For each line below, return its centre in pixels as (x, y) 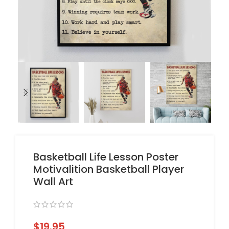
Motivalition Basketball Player (109, 169)
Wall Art (53, 182)
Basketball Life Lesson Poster (106, 157)
